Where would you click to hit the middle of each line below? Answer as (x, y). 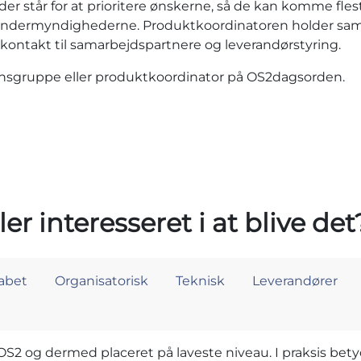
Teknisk (200, 281)
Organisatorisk (102, 281)
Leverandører (295, 281)
